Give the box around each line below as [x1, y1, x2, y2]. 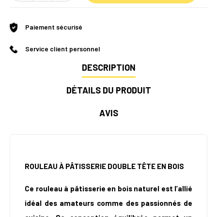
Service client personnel [25, 45, 100, 53]
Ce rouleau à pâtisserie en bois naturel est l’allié [25, 184, 192, 193]
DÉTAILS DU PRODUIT [66, 85, 151, 96]
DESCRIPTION [81, 62, 136, 73]
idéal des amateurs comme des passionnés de [25, 199, 192, 208]
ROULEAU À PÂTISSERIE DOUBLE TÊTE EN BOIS [25, 162, 186, 171]
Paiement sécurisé [25, 23, 82, 31]
